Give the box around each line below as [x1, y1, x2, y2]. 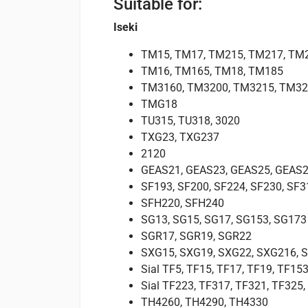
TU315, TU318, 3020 [141, 114, 240, 127]
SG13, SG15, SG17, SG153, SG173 [141, 213, 307, 226]
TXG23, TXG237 [141, 131, 219, 144]
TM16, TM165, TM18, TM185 [141, 65, 283, 78]
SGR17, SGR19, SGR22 [141, 230, 252, 243]
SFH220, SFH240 [141, 197, 224, 210]
